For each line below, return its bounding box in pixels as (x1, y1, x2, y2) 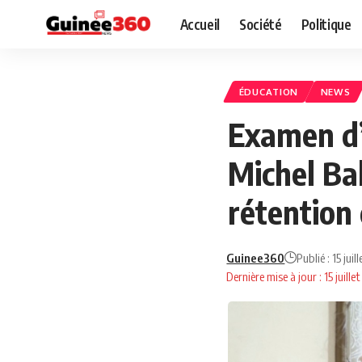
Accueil (179, 15, 221, 33)
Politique (301, 15, 351, 33)
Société (239, 15, 282, 33)
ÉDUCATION (238, 86, 299, 99)
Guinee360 (226, 250, 285, 265)
